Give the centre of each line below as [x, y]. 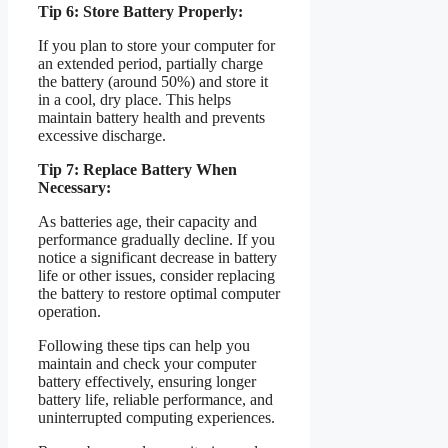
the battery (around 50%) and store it [153, 81]
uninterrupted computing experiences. [156, 417]
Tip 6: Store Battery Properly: [140, 11]
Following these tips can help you [144, 345]
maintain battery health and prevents [151, 117]
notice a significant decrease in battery [157, 257]
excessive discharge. [102, 135]
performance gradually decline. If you [156, 239]
